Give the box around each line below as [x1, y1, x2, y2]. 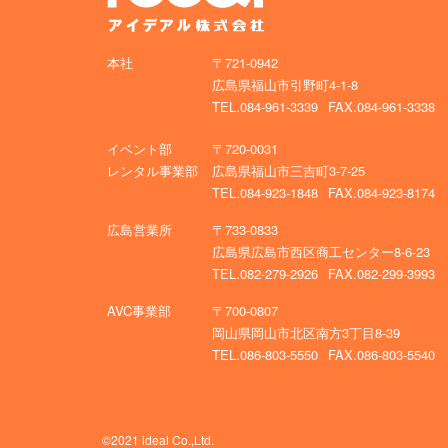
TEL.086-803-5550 [212, 345, 318, 365]
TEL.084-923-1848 [212, 183, 318, 203]
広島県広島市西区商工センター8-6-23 [212, 242, 430, 262]
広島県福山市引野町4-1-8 [212, 75, 358, 95]
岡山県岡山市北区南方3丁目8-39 [212, 323, 400, 343]
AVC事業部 [107, 301, 171, 321]
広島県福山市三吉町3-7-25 [212, 161, 365, 181]
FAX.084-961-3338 [328, 97, 435, 117]
